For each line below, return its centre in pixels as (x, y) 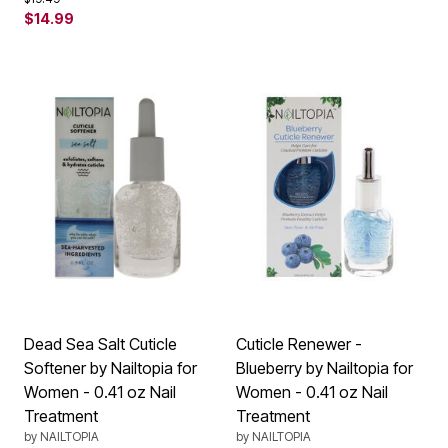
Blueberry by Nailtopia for (324, 368)
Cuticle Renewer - (299, 344)
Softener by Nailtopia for (110, 368)
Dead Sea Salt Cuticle (100, 344)
